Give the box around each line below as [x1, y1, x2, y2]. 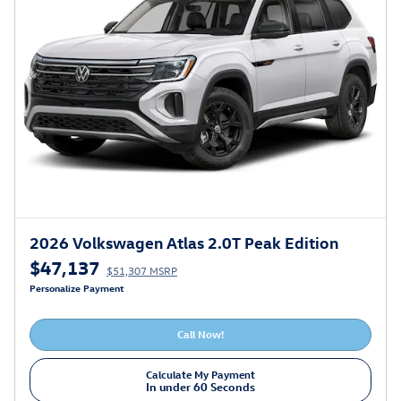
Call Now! [177, 327, 224, 342]
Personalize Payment [30, 280, 124, 294]
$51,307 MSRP [107, 262, 177, 277]
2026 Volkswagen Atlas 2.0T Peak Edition [30, 231, 338, 252]
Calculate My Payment [146, 366, 255, 381]
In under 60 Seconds [146, 378, 255, 394]
